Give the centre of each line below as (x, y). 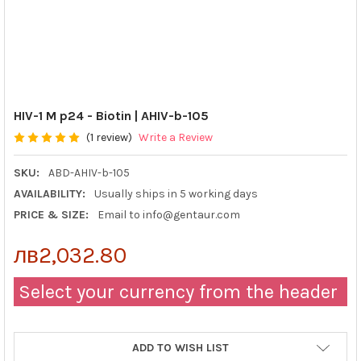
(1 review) (109, 138)
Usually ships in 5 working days (176, 193)
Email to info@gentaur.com (168, 214)
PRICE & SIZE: (51, 214)
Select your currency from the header (175, 291)
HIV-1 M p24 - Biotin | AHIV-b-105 (111, 115)
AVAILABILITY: (49, 193)
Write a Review (175, 138)
